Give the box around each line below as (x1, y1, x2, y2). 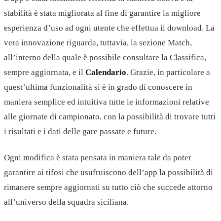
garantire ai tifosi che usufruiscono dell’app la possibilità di (4, 167, 213, 177)
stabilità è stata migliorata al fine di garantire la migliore (4, 8, 201, 18)
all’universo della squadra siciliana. (4, 197, 129, 207)
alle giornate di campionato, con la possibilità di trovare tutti (4, 112, 216, 122)
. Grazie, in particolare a (126, 68, 210, 77)
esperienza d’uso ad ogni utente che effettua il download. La (4, 23, 215, 33)
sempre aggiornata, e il (4, 68, 85, 77)
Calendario (85, 68, 126, 77)
